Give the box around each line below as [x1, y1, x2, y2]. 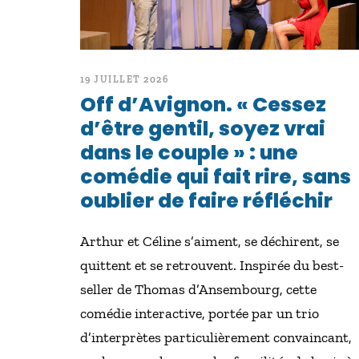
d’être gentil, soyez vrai [79, 115, 325, 143]
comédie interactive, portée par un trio [79, 305, 319, 322]
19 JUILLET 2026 [79, 74, 168, 85]
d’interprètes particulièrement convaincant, [79, 329, 352, 346]
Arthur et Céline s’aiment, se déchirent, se [79, 232, 339, 250]
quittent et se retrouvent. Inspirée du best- [79, 256, 344, 274]
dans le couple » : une [79, 139, 298, 167]
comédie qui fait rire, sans [79, 163, 351, 191]
